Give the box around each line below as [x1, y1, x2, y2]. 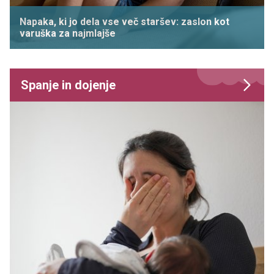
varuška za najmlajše [20, 28, 116, 40]
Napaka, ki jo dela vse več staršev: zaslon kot [20, 16, 229, 28]
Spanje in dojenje [21, 78, 116, 93]
